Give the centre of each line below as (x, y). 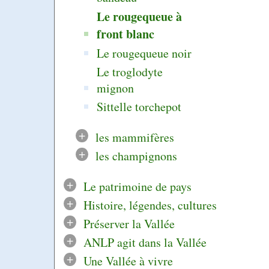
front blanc (126, 34)
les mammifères (134, 138)
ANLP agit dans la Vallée (145, 243)
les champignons (136, 156)
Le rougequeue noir (144, 53)
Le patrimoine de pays (137, 187)
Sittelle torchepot (139, 107)
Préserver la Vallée (129, 224)
